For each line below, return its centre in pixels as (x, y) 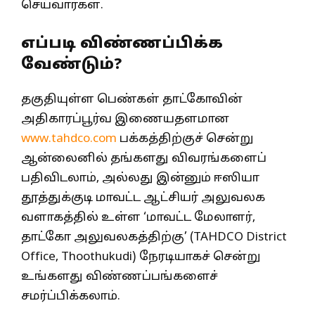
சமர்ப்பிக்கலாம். (71, 296)
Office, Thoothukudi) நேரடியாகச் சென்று (141, 257)
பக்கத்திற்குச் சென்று (185, 139)
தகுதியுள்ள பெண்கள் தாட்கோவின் (132, 99)
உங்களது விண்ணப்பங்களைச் (120, 276)
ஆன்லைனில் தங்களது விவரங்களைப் (144, 158)
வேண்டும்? (71, 65)
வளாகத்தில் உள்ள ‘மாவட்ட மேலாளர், (138, 217)
